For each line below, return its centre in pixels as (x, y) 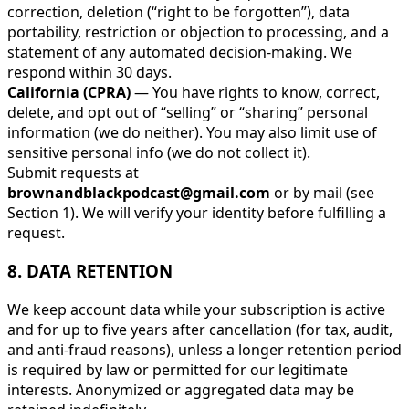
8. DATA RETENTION (90, 271)
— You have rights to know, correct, (255, 92)
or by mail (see (322, 192)
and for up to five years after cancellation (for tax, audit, (200, 329)
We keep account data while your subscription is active (196, 309)
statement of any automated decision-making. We (180, 52)
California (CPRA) (69, 92)
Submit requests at (73, 172)
